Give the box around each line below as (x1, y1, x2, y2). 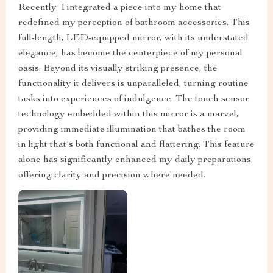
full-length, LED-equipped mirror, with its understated (18, 34, 249, 44)
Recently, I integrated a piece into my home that (18, 3, 221, 13)
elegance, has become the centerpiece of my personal (18, 49, 243, 59)
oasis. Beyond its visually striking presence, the (18, 64, 218, 74)
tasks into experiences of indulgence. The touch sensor (18, 94, 249, 105)
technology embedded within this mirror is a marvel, (18, 110, 239, 120)
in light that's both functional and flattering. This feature (18, 140, 255, 151)
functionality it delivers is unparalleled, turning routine (18, 79, 249, 90)
